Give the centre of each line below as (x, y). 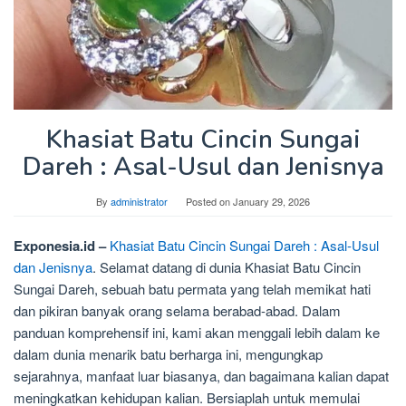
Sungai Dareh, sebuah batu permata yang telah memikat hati (192, 289)
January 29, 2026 (271, 202)
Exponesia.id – (60, 246)
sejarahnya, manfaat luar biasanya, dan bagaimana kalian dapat (201, 376)
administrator (139, 202)
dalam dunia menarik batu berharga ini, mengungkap (168, 354)
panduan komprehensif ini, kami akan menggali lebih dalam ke (197, 333)
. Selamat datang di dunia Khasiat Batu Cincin (227, 267)
